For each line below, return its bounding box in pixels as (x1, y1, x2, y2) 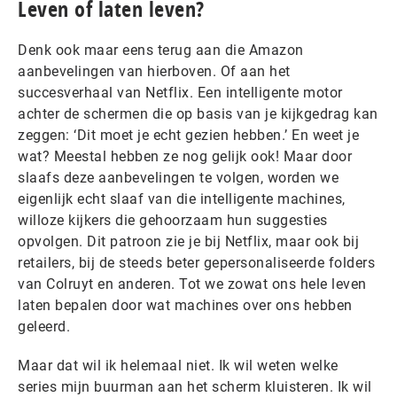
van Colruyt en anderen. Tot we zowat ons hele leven (18, 276, 367, 292)
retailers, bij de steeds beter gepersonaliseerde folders (18, 254, 375, 271)
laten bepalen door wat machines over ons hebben (18, 297, 353, 314)
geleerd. (18, 318, 70, 335)
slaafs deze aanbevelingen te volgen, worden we (18, 169, 339, 186)
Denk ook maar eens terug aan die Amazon (18, 42, 304, 58)
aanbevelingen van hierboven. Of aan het (18, 63, 291, 80)
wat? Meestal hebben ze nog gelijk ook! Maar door (18, 148, 352, 165)
